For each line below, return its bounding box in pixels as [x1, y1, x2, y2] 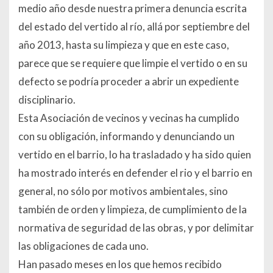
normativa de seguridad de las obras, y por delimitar [18, 221, 254, 235]
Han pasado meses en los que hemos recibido [18, 258, 222, 271]
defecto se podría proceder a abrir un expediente [18, 75, 239, 88]
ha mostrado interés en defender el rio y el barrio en [18, 166, 252, 180]
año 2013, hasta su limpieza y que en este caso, [18, 38, 229, 52]
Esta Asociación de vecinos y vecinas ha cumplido [18, 112, 239, 125]
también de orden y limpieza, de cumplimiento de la [18, 203, 247, 216]
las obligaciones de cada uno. [18, 239, 149, 253]
